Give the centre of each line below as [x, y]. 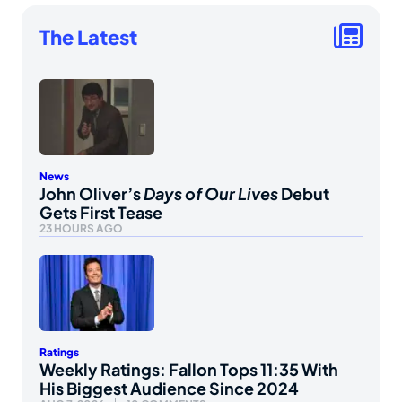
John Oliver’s [92, 193]
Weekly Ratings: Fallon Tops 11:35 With [189, 370]
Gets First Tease [101, 212]
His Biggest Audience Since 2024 [169, 389]
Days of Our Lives [211, 193]
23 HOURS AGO [81, 228]
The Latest [88, 36]
